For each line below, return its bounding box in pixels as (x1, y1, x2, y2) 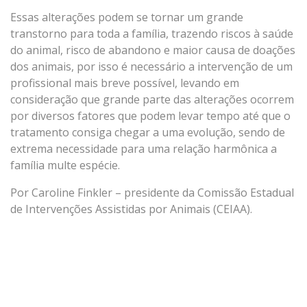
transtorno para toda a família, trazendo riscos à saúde (10, 26, 293, 42)
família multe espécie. (10, 158, 120, 173)
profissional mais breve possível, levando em (10, 75, 239, 91)
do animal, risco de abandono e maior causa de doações (10, 42, 295, 58)
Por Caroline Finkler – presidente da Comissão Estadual (10, 185, 294, 201)
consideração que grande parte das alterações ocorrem (10, 92, 294, 108)
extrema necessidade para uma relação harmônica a (10, 141, 277, 157)
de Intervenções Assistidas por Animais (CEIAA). (10, 201, 252, 217)
